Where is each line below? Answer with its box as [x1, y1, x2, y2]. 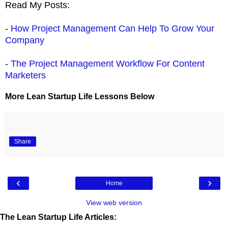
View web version [86, 198, 142, 207]
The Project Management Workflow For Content [11, 58, 205, 69]
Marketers [5, 70, 46, 80]
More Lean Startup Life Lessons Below [5, 92, 154, 101]
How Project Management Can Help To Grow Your [11, 23, 214, 34]
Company [5, 35, 44, 45]
